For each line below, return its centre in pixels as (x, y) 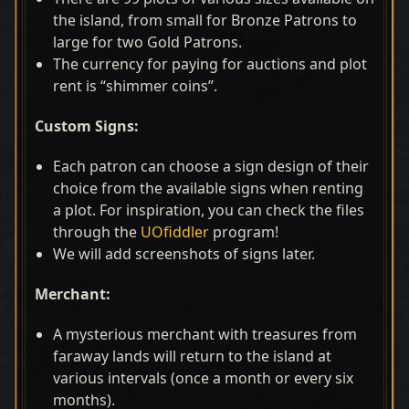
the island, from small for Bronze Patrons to (205, 20)
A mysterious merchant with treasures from (205, 334)
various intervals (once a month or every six (203, 378)
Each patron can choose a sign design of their (211, 166)
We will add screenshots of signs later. (184, 254)
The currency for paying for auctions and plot (210, 64)
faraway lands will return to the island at (192, 356)
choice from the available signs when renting (208, 188)
